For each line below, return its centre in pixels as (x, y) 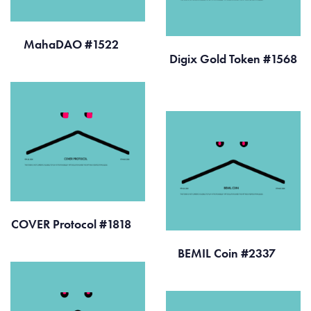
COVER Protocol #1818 (72, 224)
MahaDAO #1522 (72, 44)
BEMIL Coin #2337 (228, 253)
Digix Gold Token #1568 (233, 59)
